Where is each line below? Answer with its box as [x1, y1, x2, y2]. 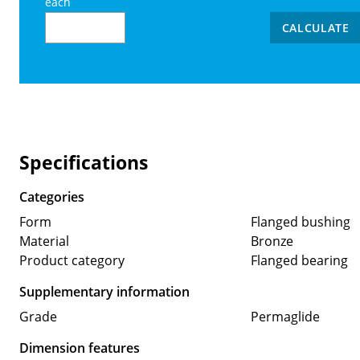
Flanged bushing [250, 212, 350, 231]
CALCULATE [281, 20, 350, 36]
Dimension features [19, 338, 140, 357]
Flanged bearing [250, 251, 348, 269]
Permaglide [250, 307, 320, 325]
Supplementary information [19, 282, 190, 301]
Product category [19, 251, 125, 269]
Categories [19, 187, 84, 206]
